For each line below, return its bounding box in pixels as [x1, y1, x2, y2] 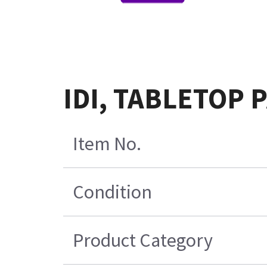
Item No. [72, 132, 141, 156]
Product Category [72, 228, 213, 253]
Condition [72, 180, 152, 204]
